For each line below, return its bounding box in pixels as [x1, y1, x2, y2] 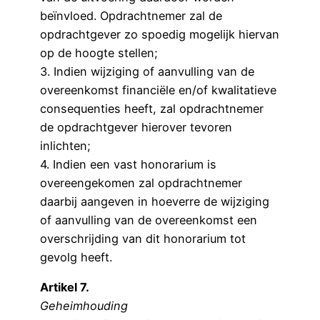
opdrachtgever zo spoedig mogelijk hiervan [40, 26, 279, 41]
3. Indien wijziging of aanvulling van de [40, 64, 254, 79]
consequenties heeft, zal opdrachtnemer [40, 101, 264, 116]
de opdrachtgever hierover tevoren [40, 119, 232, 134]
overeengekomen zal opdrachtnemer [40, 175, 242, 190]
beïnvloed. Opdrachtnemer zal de [40, 8, 222, 23]
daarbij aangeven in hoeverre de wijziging [40, 194, 269, 209]
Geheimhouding [40, 299, 128, 314]
